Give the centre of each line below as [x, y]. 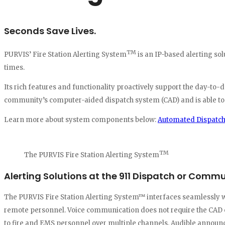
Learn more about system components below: [81, 120]
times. [14, 67]
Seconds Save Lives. [50, 31]
